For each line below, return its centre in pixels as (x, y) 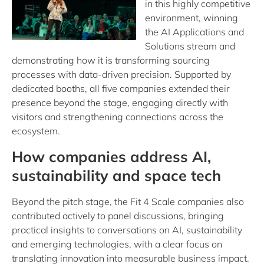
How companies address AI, (111, 156)
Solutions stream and (190, 46)
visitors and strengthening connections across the (118, 117)
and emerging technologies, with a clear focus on (117, 244)
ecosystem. (36, 131)
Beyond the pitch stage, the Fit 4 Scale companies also (128, 202)
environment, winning (192, 18)
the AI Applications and (194, 32)
